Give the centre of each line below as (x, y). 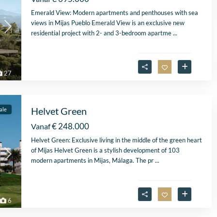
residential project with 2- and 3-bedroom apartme (102, 33)
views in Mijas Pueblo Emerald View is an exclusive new (108, 23)
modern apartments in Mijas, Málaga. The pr (93, 161)
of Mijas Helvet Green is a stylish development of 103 (105, 150)
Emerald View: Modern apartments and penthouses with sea (115, 13)
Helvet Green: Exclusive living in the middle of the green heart (116, 140)
